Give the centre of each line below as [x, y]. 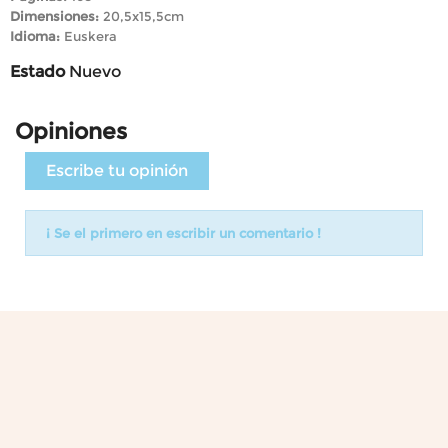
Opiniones [71, 131]
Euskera [88, 35]
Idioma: [35, 35]
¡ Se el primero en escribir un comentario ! [183, 232]
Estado [37, 71]
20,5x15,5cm [141, 15]
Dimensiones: [54, 15]
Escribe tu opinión [117, 170]
